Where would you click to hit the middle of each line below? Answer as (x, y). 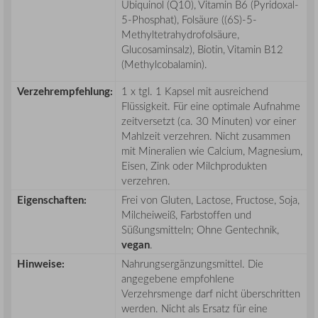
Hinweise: (41, 264)
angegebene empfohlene (178, 279)
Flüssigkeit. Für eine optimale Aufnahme (211, 106)
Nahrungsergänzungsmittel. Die (192, 264)
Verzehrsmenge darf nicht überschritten (211, 294)
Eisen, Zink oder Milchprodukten (194, 166)
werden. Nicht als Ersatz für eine (194, 308)
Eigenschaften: (52, 200)
